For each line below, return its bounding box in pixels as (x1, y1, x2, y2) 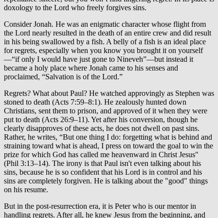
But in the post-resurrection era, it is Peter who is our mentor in (4, 202, 196, 211)
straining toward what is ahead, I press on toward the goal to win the (4, 142, 213, 150)
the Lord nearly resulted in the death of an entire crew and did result (4, 29, 211, 37)
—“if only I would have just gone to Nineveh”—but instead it (4, 55, 193, 64)
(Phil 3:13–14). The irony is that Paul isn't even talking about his (4, 159, 201, 168)
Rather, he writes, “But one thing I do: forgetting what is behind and (4, 133, 212, 142)
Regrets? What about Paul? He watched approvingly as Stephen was (4, 89, 214, 98)
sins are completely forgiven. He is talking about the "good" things (4, 177, 208, 185)
